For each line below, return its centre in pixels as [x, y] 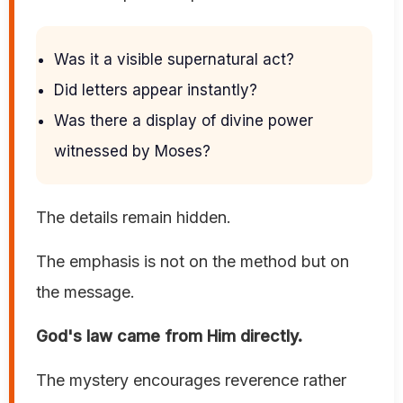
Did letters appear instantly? [156, 90]
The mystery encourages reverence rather [191, 381]
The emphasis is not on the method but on [193, 262]
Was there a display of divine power [184, 121]
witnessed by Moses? [132, 152]
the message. [85, 292]
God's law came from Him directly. [169, 336]
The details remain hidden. [134, 218]
